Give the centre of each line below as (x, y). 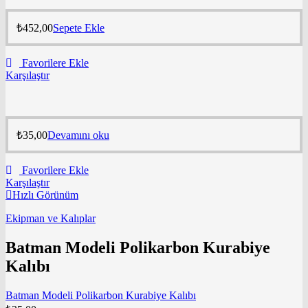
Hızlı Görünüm (45, 195)
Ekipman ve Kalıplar (51, 218)
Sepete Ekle (79, 27)
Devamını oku (78, 135)
